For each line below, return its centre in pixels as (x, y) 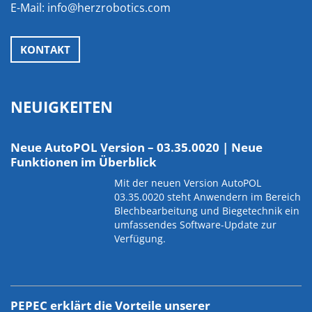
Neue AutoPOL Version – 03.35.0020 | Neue (136, 147)
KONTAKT (45, 49)
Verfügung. (140, 239)
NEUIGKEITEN (62, 107)
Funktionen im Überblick (84, 162)
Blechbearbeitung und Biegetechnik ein (207, 211)
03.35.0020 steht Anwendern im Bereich (208, 197)
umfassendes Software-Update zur (196, 225)
